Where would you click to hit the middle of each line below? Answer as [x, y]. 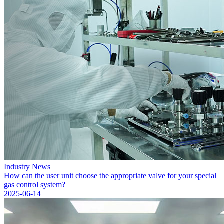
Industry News [27, 167]
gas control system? [35, 185]
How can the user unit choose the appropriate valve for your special [110, 176]
